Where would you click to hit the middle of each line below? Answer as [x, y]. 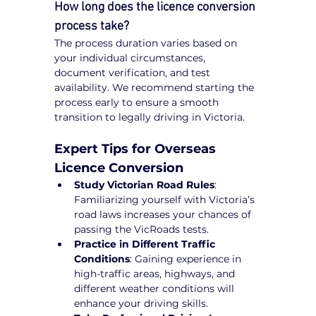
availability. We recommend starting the [156, 88]
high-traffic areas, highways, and [156, 274]
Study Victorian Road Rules [145, 185]
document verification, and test [134, 73]
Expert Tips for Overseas [137, 149]
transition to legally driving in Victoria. [150, 117]
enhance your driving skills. [141, 304]
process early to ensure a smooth [138, 103]
